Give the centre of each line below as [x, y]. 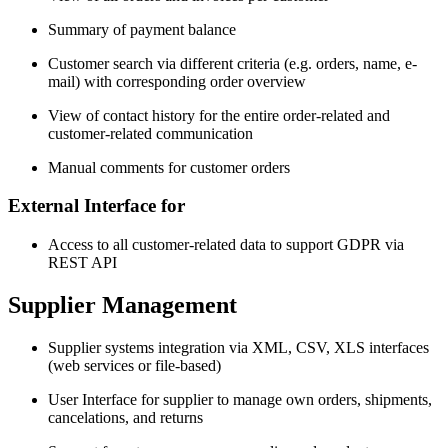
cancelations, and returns [125, 417]
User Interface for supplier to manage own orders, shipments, [240, 399]
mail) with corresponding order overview [177, 81]
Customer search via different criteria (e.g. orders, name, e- [232, 63]
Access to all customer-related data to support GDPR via [226, 245]
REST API [82, 263]
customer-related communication [150, 133]
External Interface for [96, 206]
